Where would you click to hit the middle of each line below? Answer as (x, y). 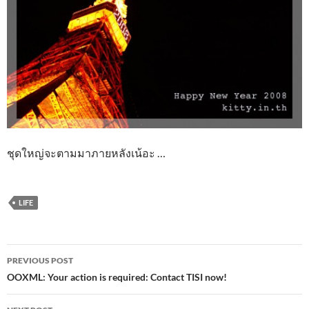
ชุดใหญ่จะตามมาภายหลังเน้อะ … (86, 153)
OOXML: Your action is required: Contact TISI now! (117, 277)
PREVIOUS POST (40, 261)
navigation (49, 280)
